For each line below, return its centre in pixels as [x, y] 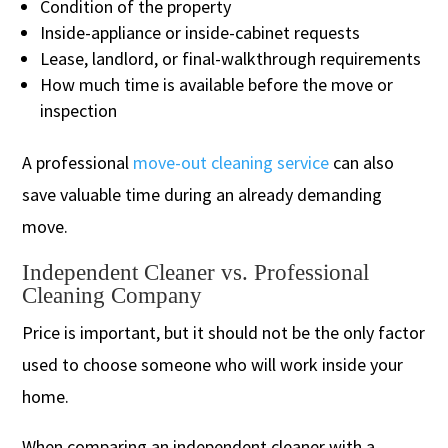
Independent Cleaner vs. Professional [196, 272]
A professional [78, 162]
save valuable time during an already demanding [202, 194]
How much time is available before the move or [217, 84]
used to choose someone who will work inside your [213, 364]
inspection [79, 110]
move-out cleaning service [231, 162]
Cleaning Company [112, 295]
